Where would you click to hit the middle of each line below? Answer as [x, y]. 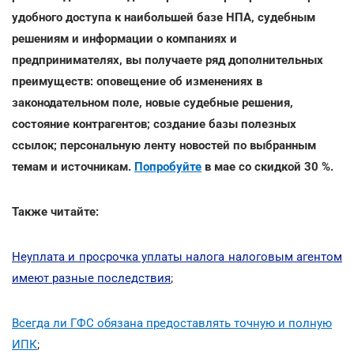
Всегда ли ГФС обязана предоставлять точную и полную [172, 323]
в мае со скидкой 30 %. [267, 166]
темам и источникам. [73, 166]
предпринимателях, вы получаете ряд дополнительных [168, 60]
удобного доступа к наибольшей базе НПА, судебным [164, 17]
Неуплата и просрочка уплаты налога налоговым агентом [177, 256]
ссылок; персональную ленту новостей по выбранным [164, 145]
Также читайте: [55, 211]
